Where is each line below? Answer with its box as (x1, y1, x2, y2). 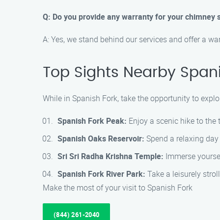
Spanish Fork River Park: (57, 168, 145, 179)
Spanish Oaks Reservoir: (57, 133, 144, 144)
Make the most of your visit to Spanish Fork (43, 182, 192, 193)
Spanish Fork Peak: (57, 115, 127, 126)
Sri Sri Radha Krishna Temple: (57, 151, 164, 162)
